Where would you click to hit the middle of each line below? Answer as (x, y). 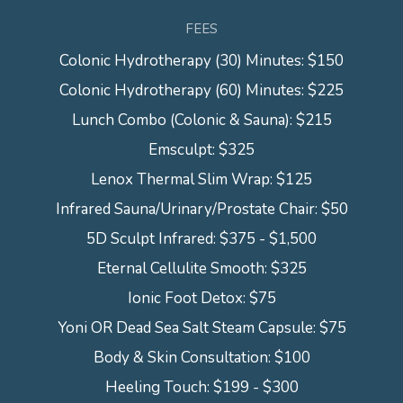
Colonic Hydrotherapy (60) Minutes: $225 (201, 91)
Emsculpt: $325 (201, 150)
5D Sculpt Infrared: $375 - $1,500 (201, 239)
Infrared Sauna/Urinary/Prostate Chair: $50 (201, 210)
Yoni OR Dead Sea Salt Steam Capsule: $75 (201, 328)
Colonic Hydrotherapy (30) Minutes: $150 (201, 61)
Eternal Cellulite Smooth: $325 (201, 269)
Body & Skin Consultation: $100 (201, 358)
